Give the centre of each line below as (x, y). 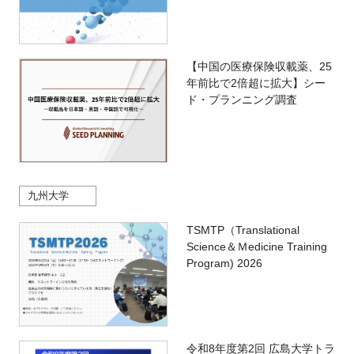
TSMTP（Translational (243, 230)
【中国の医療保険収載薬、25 (259, 67)
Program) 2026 (224, 264)
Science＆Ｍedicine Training (256, 247)
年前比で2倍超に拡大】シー (256, 83)
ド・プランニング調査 (241, 100)
